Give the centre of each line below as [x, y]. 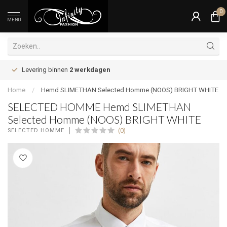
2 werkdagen [90, 70]
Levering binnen [46, 70]
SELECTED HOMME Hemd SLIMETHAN [99, 107]
